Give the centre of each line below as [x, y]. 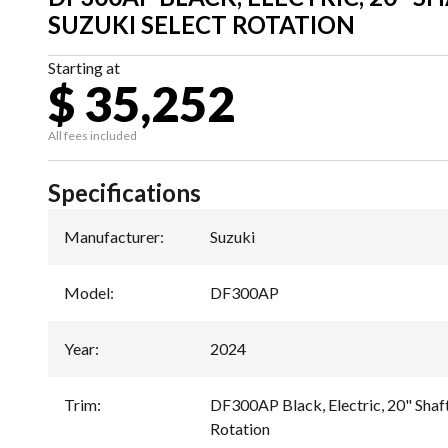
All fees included [92, 135]
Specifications [124, 192]
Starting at [84, 67]
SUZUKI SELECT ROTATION [201, 24]
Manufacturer [112, 236]
